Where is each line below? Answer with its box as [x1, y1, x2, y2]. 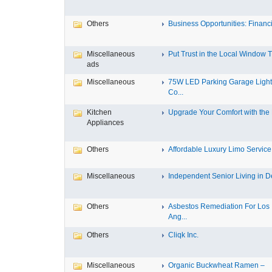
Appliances [87, 118, 124, 127]
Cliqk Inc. [168, 231, 199, 239]
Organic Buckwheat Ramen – [168, 261, 265, 270]
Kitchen [87, 108, 112, 117]
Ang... [168, 212, 187, 221]
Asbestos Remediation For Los [168, 202, 270, 211]
